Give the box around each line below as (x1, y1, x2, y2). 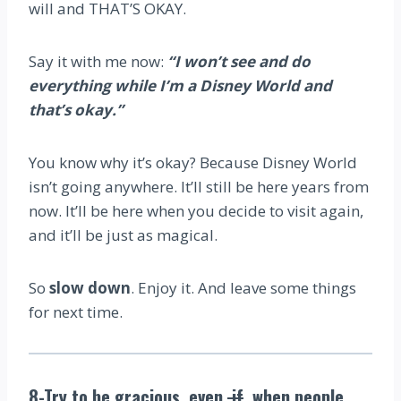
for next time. (29, 301, 123, 322)
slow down (49, 277, 131, 298)
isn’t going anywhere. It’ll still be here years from (29, 175, 369, 197)
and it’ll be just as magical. (29, 224, 218, 245)
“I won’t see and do (167, 50, 311, 72)
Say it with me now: (29, 50, 167, 72)
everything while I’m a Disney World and (29, 74, 332, 96)
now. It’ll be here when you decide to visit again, (29, 200, 363, 221)
